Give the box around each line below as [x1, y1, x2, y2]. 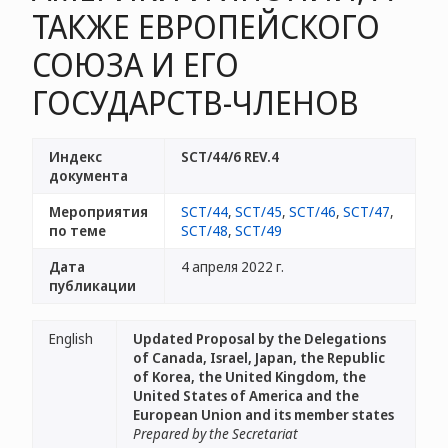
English [49, 329, 93, 348]
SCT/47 [343, 202, 390, 221]
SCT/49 [235, 221, 282, 240]
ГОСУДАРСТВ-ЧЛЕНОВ [32, 81, 359, 124]
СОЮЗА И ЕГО [32, 43, 239, 86]
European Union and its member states [133, 405, 394, 424]
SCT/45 [235, 202, 282, 221]
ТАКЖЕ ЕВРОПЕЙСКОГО [32, 5, 380, 48]
